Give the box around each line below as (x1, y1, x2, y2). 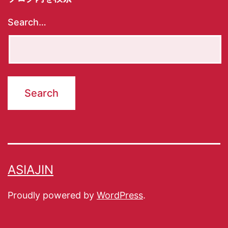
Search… (8, 17, 46, 28)
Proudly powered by (8, 190, 97, 201)
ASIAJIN (8, 162, 53, 178)
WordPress (97, 190, 143, 201)
